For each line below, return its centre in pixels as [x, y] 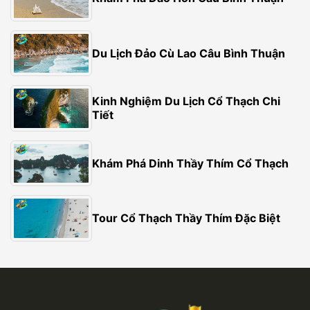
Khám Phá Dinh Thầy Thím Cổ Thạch [191, 163]
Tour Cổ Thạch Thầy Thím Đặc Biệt [186, 218]
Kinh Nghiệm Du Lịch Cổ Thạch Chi [186, 101]
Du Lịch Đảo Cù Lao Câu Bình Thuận [189, 53]
